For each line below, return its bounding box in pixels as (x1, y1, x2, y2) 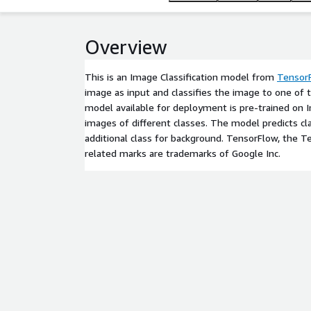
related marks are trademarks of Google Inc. (85, 147, 280, 159)
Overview (85, 35, 167, 58)
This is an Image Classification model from (85, 71, 277, 83)
